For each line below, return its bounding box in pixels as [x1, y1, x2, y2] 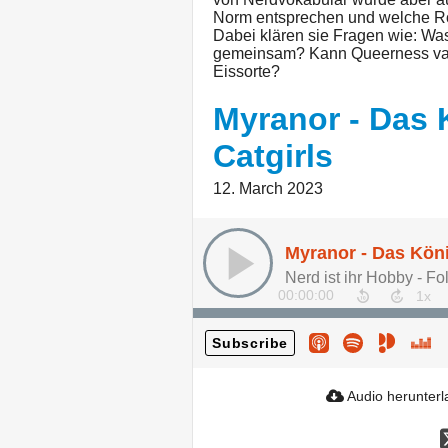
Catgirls [213, 137, 333, 174]
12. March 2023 [213, 179, 323, 197]
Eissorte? [213, 62, 280, 80]
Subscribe [212, 334, 289, 351]
